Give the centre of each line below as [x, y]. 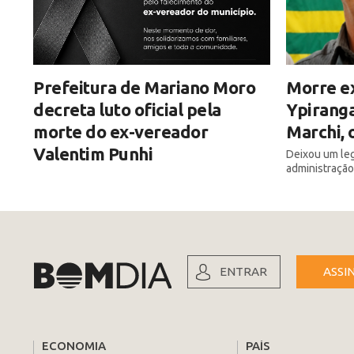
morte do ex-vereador [121, 131]
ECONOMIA [74, 345]
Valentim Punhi [93, 153]
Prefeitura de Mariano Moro [144, 87]
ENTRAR [243, 271]
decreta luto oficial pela [127, 109]
